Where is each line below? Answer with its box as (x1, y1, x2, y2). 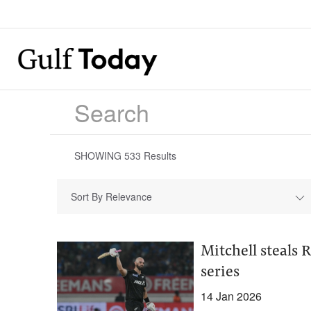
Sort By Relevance (71, 190, 152, 203)
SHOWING (74, 149, 124, 162)
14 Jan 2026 (200, 288, 262, 304)
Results (141, 149, 176, 162)
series (200, 265, 239, 280)
